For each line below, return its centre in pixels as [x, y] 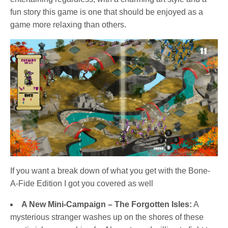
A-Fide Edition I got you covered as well [82, 183]
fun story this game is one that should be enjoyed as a [107, 12]
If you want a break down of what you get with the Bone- [110, 170]
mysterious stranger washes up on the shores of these [107, 217]
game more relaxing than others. [68, 25]
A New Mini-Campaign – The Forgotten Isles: [107, 204]
